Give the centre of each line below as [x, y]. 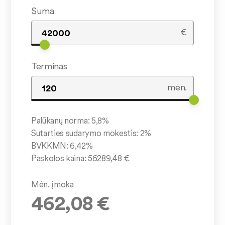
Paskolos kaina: [60, 158]
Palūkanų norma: [61, 121]
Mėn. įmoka [52, 184]
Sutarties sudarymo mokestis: [86, 133]
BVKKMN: [51, 146]
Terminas [49, 66]
